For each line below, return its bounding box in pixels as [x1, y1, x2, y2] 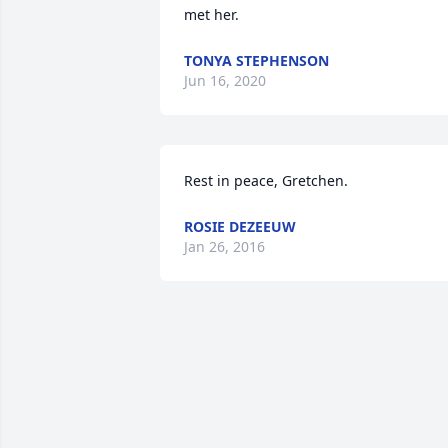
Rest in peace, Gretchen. [184, 171, 348, 190]
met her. [184, 5, 239, 24]
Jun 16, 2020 [184, 71, 266, 90]
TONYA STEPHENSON [184, 51, 329, 70]
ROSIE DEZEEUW [184, 217, 296, 236]
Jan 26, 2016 [184, 237, 265, 256]
